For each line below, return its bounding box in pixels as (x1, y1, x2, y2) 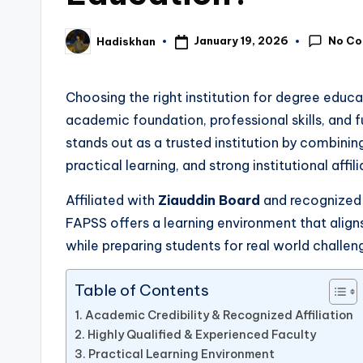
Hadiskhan (96, 34, 156, 48)
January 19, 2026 (193, 34, 288, 48)
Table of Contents (75, 280, 209, 301)
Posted (65, 39, 106, 53)
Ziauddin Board (158, 192, 260, 209)
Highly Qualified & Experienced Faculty (87, 327, 316, 343)
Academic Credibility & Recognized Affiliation (84, 308, 353, 323)
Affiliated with (66, 192, 158, 209)
